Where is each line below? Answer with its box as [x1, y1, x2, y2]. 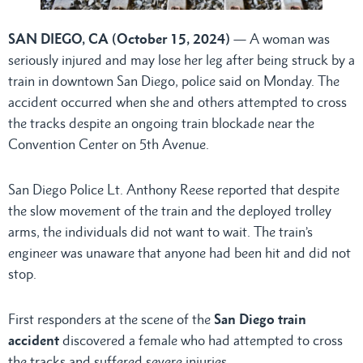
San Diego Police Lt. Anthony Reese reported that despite [8, 181, 340, 198]
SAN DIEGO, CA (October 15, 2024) [8, 30, 230, 47]
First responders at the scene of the [8, 310, 214, 327]
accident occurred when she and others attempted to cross [8, 93, 347, 110]
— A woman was [230, 30, 330, 47]
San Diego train [214, 310, 306, 327]
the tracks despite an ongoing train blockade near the [8, 114, 314, 131]
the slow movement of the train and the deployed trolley [8, 202, 331, 219]
